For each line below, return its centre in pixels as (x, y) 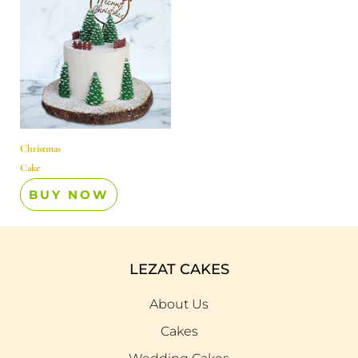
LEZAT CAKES (179, 270)
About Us (179, 304)
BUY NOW (69, 195)
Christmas (40, 148)
